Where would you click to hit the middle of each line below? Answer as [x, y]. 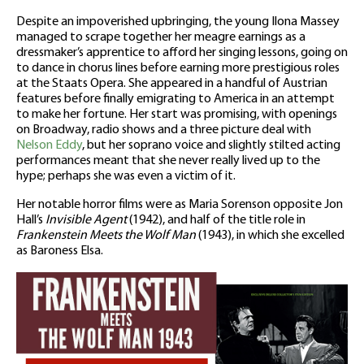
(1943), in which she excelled [270, 236]
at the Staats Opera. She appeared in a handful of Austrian [172, 84]
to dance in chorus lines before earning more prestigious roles [178, 69]
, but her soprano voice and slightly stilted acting [211, 146]
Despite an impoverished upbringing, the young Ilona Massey [178, 22]
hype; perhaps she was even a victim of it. [126, 177]
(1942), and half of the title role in [216, 221]
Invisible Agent [86, 221]
